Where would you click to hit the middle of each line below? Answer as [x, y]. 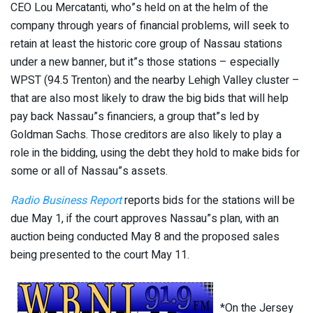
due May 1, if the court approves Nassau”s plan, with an [145, 218]
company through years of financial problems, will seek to [150, 26]
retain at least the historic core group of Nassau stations [146, 44]
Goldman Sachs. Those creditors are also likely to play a [146, 134]
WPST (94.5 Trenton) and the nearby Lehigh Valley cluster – [155, 80]
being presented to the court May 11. [100, 255]
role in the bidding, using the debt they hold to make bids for [155, 153]
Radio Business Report [66, 200]
